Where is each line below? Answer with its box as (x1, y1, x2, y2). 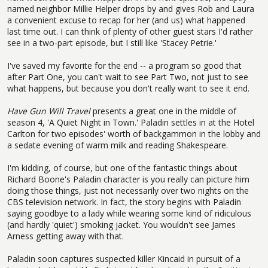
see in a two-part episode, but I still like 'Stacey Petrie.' (7, 36, 217, 48)
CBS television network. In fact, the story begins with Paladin (7, 196, 241, 208)
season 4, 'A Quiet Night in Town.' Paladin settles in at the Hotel (7, 116, 254, 128)
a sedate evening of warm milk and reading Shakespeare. (7, 139, 228, 151)
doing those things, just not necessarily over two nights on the (7, 184, 249, 196)
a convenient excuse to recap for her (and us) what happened (7, 14, 245, 26)
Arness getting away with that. (7, 230, 124, 242)
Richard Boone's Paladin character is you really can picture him (7, 173, 249, 185)
